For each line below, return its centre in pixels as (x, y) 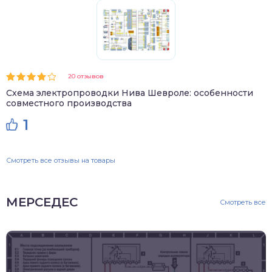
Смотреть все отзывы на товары (61, 160)
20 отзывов (86, 76)
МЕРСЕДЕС (42, 202)
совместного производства (69, 103)
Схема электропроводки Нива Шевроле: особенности (130, 93)
